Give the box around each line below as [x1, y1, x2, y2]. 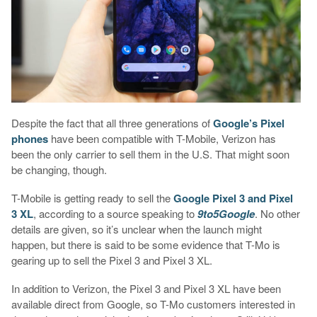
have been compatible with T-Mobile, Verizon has [47, 130, 276, 146]
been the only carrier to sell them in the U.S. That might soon [11, 146, 289, 161]
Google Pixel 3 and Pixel [173, 190, 293, 206]
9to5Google [197, 205, 255, 221]
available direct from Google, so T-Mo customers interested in [11, 296, 295, 311]
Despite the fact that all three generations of [11, 115, 213, 130]
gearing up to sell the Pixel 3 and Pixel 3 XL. [11, 252, 212, 267]
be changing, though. [11, 161, 107, 177]
